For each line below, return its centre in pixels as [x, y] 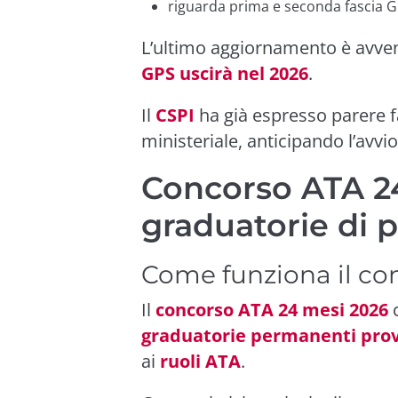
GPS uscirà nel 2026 [225, 73]
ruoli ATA [200, 361]
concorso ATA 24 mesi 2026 [272, 309]
